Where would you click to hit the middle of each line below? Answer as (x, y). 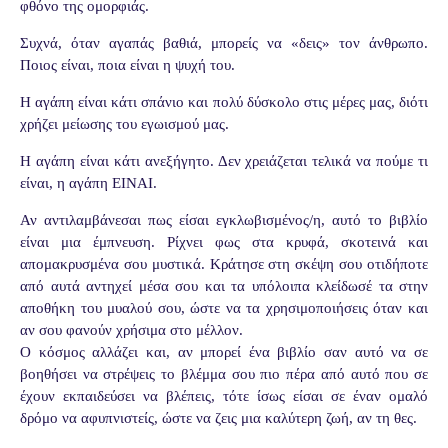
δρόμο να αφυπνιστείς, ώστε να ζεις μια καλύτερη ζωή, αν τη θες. (218, 417)
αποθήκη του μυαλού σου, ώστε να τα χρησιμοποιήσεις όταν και (224, 307)
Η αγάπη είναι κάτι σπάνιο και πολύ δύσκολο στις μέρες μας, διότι (224, 101)
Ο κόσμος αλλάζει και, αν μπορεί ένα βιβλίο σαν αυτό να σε (224, 351)
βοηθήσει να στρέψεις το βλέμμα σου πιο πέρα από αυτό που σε (224, 373)
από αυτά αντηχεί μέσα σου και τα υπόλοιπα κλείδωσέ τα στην (224, 285)
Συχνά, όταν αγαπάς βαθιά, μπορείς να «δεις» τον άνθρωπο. (224, 42)
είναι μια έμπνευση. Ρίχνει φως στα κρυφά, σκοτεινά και (224, 241)
